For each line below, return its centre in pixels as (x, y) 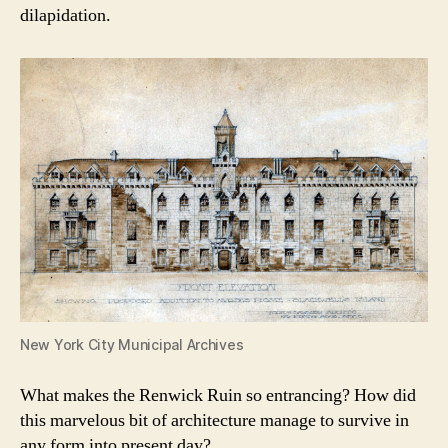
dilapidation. (65, 16)
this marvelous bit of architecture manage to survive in (214, 420)
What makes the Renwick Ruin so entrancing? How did (218, 395)
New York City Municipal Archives (132, 344)
